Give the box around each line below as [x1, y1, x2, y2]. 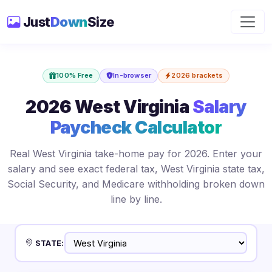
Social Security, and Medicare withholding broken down [7, 177, 265, 190]
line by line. [110, 192, 162, 205]
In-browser [113, 71, 152, 80]
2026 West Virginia [25, 95, 192, 117]
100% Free [56, 71, 93, 80]
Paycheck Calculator [50, 116, 222, 138]
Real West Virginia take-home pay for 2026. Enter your [10, 147, 262, 160]
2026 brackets [171, 71, 223, 80]
